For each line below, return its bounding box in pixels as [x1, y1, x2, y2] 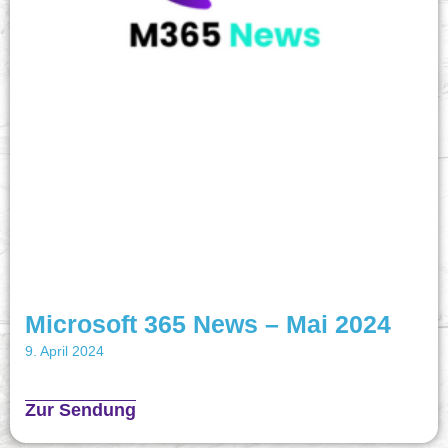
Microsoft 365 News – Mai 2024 [25, 310, 391, 339]
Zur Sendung [25, 400, 136, 421]
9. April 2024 [25, 343, 104, 360]
